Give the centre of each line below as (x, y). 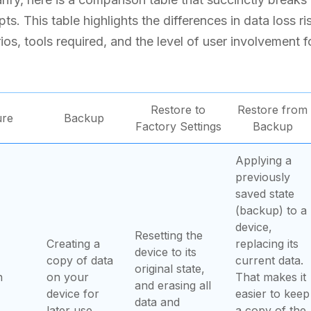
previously (263, 177)
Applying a (263, 160)
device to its (166, 252)
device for (73, 294)
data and (157, 302)
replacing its (267, 244)
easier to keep (272, 294)
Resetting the (169, 235)
